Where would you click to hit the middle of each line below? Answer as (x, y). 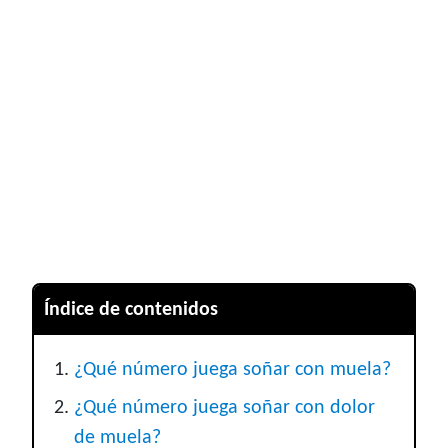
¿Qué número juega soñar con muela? (232, 370)
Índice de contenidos (131, 310)
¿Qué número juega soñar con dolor (224, 408)
